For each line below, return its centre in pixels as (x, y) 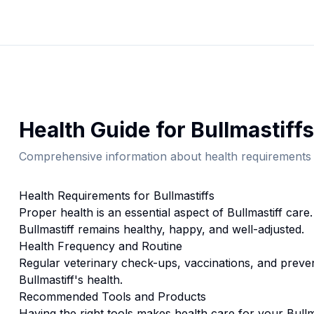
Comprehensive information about (111, 156)
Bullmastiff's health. (70, 280)
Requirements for (103, 196)
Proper (39, 212)
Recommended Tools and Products (112, 296)
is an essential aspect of (160, 212)
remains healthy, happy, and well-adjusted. (189, 229)
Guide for (138, 130)
